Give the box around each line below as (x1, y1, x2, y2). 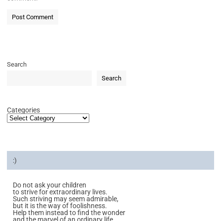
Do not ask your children (13, 181, 86, 189)
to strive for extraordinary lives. (13, 187, 108, 196)
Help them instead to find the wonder (13, 208, 125, 217)
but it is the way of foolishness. (13, 201, 107, 210)
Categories (7, 106, 40, 114)
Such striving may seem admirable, (13, 194, 118, 203)
